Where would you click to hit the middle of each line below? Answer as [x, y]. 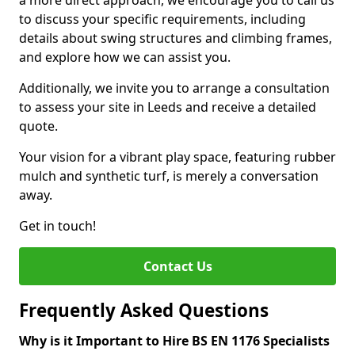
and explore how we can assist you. [125, 57]
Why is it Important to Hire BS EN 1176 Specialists [174, 341]
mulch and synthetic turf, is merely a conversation [169, 176]
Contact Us [177, 266]
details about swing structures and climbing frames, [176, 38]
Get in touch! [57, 226]
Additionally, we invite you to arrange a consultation [174, 88]
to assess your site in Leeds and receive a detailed [168, 107]
